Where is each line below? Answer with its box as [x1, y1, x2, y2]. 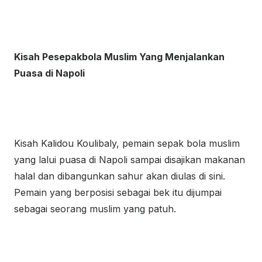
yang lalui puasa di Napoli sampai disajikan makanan [14, 154, 245, 166]
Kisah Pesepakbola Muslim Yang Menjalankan [14, 51, 225, 63]
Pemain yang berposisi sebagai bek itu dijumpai [14, 187, 222, 198]
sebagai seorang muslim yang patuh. [14, 203, 176, 215]
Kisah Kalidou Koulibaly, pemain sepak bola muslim [14, 137, 240, 149]
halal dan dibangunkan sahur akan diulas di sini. [14, 170, 225, 182]
